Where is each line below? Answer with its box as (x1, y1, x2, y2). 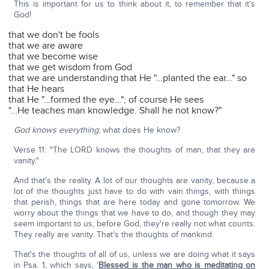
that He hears (8, 83, 65, 95)
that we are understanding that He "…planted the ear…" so (8, 72, 247, 85)
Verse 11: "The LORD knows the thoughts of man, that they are (13, 145, 256, 156)
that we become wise (8, 50, 98, 63)
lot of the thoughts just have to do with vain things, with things (13, 186, 256, 197)
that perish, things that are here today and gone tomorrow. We (13, 197, 256, 208)
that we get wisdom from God (8, 61, 133, 74)
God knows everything (13, 125, 98, 136)
